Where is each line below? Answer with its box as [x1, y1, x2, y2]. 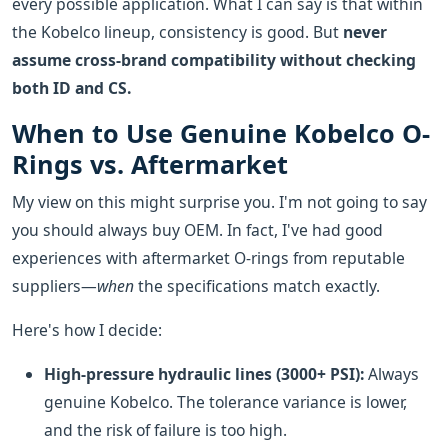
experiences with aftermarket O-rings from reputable [12, 247, 405, 269]
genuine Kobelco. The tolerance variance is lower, [44, 391, 407, 413]
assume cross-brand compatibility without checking [12, 49, 416, 71]
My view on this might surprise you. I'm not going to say [12, 191, 427, 213]
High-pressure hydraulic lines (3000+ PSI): [44, 363, 364, 385]
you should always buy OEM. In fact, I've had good [12, 219, 383, 241]
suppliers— [12, 275, 97, 297]
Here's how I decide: [12, 319, 162, 341]
